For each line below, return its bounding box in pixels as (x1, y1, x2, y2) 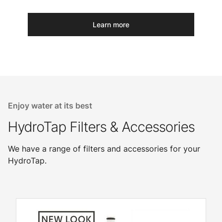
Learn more (93, 20, 129, 29)
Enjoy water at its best (8, 101, 92, 111)
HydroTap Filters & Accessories (8, 118, 195, 136)
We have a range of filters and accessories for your (8, 144, 200, 154)
